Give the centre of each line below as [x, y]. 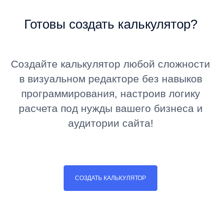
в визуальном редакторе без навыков [110, 79]
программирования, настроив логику [110, 94]
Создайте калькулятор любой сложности [110, 64]
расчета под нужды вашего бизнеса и [110, 109]
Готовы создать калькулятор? [110, 24]
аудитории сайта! [110, 123]
